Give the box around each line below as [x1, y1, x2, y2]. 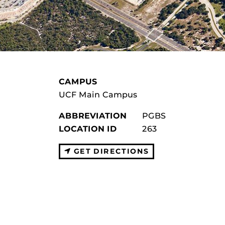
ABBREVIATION [59, 111, 127, 121]
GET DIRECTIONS [71, 147, 149, 156]
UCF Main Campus [59, 90, 137, 99]
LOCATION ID [59, 124, 117, 134]
